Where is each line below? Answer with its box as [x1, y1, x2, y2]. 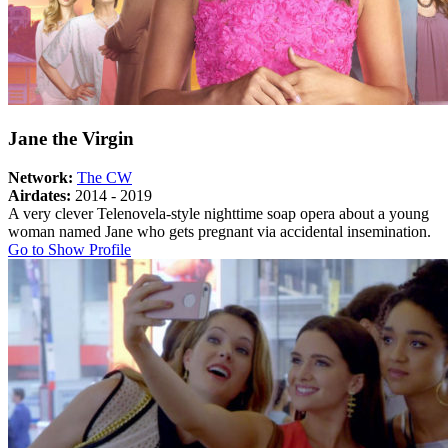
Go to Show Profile [8, 240, 131, 258]
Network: [8, 168, 73, 186]
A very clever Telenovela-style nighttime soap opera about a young [8, 204, 429, 222]
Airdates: [8, 186, 71, 204]
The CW [77, 168, 132, 186]
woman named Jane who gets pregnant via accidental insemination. [8, 222, 431, 240]
